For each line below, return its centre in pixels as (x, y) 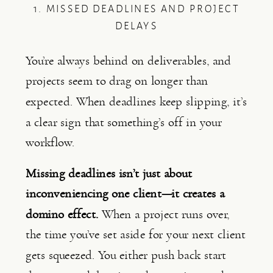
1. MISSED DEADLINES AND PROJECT (136, 9)
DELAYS (136, 27)
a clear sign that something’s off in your (124, 122)
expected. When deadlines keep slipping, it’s (136, 102)
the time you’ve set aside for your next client (136, 235)
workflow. (50, 143)
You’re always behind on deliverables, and (129, 60)
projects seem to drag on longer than (117, 81)
